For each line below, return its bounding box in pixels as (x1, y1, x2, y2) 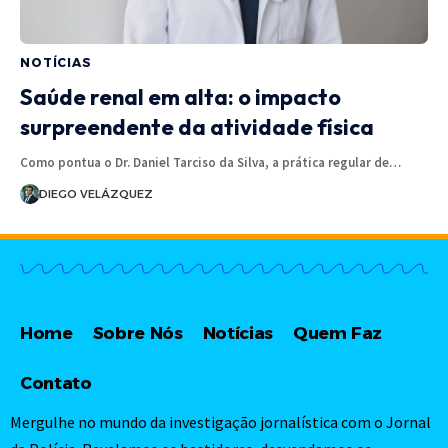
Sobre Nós (92, 323, 183, 344)
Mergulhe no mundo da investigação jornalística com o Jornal (10, 411, 431, 432)
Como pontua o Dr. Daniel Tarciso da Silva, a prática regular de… (20, 153, 401, 171)
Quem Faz (292, 323, 383, 344)
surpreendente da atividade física (20, 112, 378, 141)
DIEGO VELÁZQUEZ (38, 186, 153, 201)
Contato (20, 373, 92, 394)
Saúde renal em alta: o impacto (20, 82, 341, 111)
